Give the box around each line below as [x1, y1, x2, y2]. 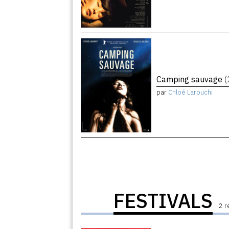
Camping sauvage [156, 74, 225, 84]
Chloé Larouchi [168, 88, 213, 97]
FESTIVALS [113, 188, 213, 214]
